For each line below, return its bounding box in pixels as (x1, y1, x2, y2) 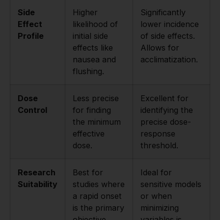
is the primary (73, 203, 124, 213)
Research (18, 167, 55, 178)
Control (18, 105, 47, 115)
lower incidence (140, 19, 199, 29)
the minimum (73, 117, 121, 127)
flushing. (73, 66, 104, 77)
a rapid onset (73, 191, 122, 201)
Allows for (140, 43, 179, 53)
